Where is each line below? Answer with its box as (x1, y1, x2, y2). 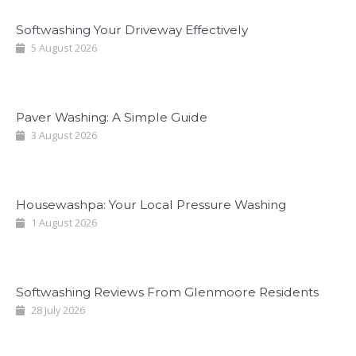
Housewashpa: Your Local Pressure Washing (16, 196, 286, 212)
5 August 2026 (29, 41, 97, 55)
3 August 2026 (29, 128, 97, 142)
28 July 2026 (29, 303, 85, 317)
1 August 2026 (29, 215, 97, 230)
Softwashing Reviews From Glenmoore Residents (16, 284, 319, 300)
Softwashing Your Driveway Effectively (16, 21, 248, 37)
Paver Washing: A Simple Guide (16, 109, 207, 125)
